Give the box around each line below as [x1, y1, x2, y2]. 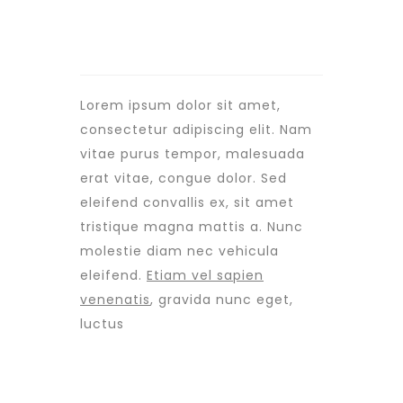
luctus [80, 315, 124, 333]
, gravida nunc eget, [150, 291, 293, 309]
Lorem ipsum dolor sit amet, [80, 96, 281, 114]
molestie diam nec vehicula [80, 242, 279, 260]
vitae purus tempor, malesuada [80, 145, 305, 163]
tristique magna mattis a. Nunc [80, 218, 303, 236]
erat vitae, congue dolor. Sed [80, 169, 287, 187]
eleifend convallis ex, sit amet [80, 193, 294, 211]
